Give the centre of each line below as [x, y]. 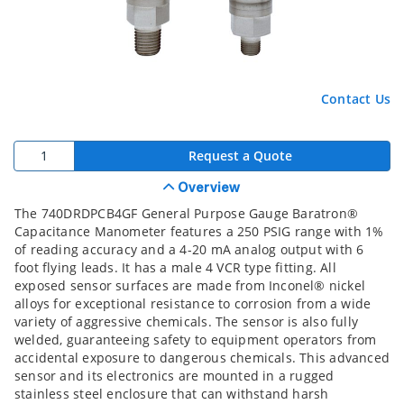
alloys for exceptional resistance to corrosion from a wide [193, 303]
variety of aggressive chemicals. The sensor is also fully [186, 321]
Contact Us [355, 98]
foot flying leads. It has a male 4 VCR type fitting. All [175, 267]
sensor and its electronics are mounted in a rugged [174, 375]
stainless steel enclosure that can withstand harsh [172, 393]
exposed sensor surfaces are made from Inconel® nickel [190, 285]
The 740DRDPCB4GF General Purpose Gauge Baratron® [187, 213]
